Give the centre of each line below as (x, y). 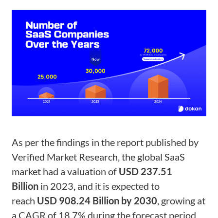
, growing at (181, 200)
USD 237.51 (145, 171)
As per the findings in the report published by (105, 142)
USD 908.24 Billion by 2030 (97, 200)
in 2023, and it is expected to (99, 186)
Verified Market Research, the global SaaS (98, 156)
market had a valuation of (65, 171)
